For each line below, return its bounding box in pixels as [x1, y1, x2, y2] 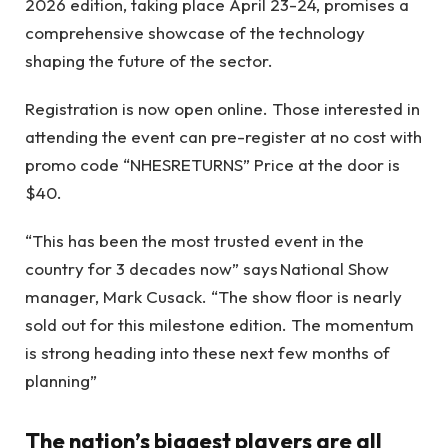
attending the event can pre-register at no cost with [25, 126, 422, 148]
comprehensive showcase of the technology [25, 21, 365, 43]
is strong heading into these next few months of [25, 342, 390, 364]
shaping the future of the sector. [25, 49, 273, 71]
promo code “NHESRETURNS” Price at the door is [25, 154, 400, 176]
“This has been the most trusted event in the [25, 230, 364, 252]
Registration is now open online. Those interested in [25, 98, 420, 120]
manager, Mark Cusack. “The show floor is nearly [25, 286, 402, 308]
